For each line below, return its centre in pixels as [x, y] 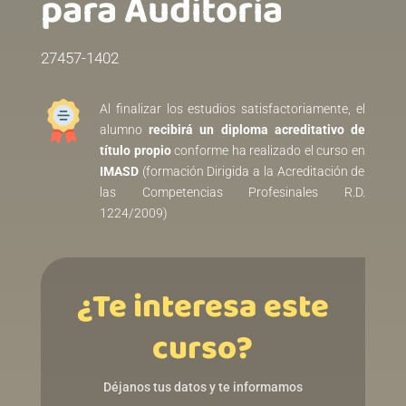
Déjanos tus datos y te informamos [203, 387]
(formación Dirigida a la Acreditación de [251, 172]
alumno [124, 130]
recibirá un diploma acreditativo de [257, 130]
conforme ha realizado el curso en [268, 151]
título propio [135, 151]
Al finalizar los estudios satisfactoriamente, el [232, 109]
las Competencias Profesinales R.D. [232, 193]
